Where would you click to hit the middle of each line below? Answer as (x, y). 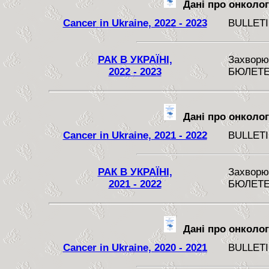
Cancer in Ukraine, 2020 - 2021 (135, 248)
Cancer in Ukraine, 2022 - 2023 (135, 23)
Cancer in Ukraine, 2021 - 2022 (135, 136)
